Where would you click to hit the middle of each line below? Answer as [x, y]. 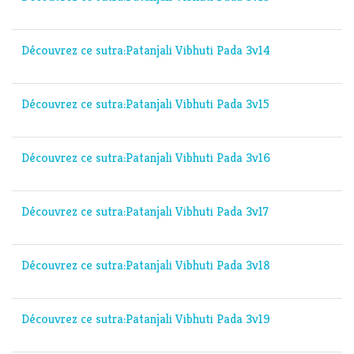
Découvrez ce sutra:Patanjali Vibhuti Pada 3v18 [146, 265]
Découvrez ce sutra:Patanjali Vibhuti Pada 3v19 [146, 319]
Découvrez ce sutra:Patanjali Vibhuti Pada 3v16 [146, 158]
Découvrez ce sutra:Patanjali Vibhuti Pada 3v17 [145, 212]
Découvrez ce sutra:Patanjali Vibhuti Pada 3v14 [146, 51]
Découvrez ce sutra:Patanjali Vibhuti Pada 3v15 [145, 104]
